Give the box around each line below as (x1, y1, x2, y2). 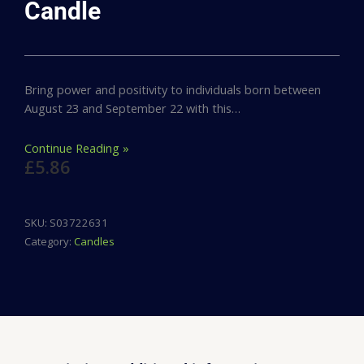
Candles (74, 233, 115, 249)
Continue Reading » (24, 139, 129, 156)
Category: (24, 233, 74, 249)
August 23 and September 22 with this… (24, 100, 240, 117)
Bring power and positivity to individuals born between (24, 81, 321, 98)
